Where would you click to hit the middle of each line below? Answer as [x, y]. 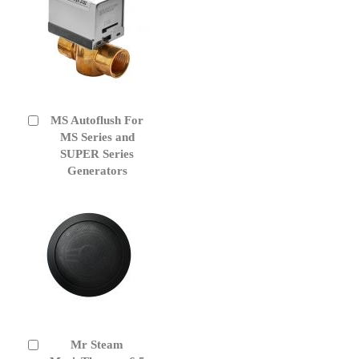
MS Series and [97, 137]
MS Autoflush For [97, 120]
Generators [97, 170]
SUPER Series [97, 153]
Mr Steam [97, 344]
